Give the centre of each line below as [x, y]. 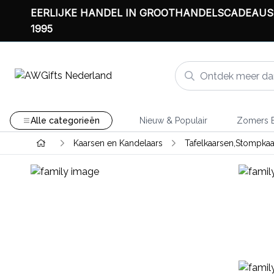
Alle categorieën [65, 120]
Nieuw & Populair [173, 120]
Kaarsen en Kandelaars [118, 143]
